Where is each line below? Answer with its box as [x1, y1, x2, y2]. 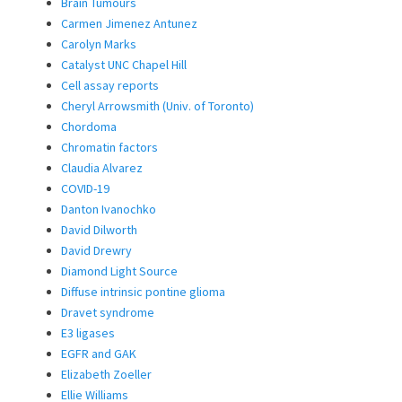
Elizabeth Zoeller [61, 366, 152, 383]
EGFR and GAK [61, 345, 136, 363]
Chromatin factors [61, 139, 158, 156]
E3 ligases [61, 325, 115, 342]
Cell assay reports [61, 77, 159, 94]
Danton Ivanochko [61, 201, 156, 218]
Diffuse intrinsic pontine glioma [61, 284, 225, 301]
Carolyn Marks [61, 36, 136, 53]
